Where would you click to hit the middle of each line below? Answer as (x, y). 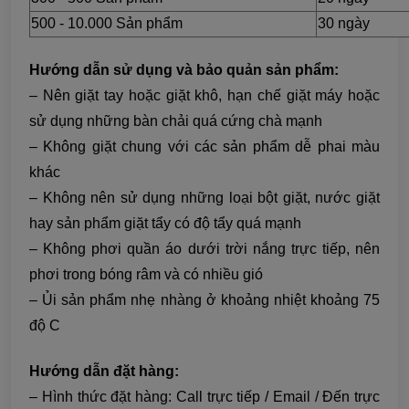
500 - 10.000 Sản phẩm (107, 24)
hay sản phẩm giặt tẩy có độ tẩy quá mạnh (165, 224)
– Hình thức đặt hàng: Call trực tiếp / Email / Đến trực (204, 397)
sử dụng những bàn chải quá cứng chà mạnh (176, 121)
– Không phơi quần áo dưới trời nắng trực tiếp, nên (204, 249)
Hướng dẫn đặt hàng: (104, 372)
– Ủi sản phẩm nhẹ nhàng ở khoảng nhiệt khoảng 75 (204, 300)
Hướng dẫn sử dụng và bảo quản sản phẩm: (184, 70)
